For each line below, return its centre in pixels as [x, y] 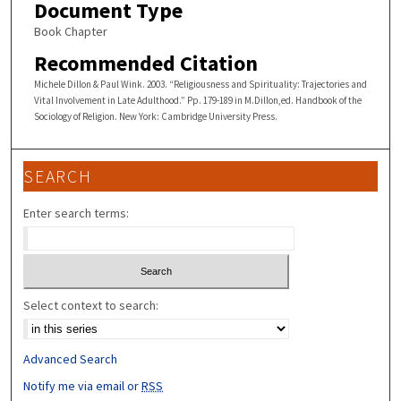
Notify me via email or [83, 385]
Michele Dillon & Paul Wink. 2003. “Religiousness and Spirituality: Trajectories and [200, 85]
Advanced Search [71, 358]
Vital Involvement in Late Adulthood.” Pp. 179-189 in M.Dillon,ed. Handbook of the [197, 101]
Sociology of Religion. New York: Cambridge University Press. [155, 117]
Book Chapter [70, 31]
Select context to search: [91, 305]
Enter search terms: [77, 213]
